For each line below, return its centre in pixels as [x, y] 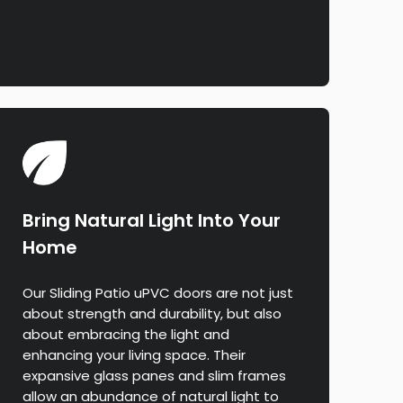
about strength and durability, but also [152, 314]
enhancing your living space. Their [134, 355]
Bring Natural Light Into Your [151, 221]
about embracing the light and [125, 335]
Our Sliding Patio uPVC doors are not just [157, 293]
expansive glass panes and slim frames [154, 376]
